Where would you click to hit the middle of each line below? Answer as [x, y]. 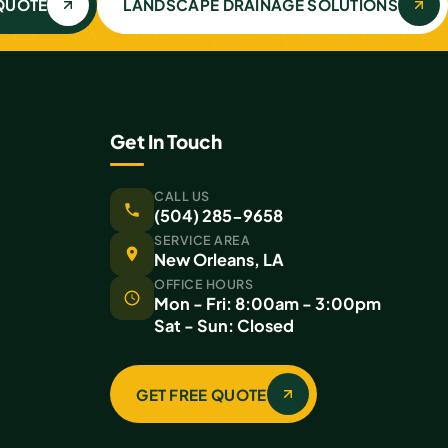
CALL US [182, 196]
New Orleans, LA [219, 260]
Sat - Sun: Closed [224, 326]
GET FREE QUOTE [201, 394]
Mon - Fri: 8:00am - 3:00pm [268, 304]
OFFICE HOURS [204, 284]
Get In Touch [166, 141]
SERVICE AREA [202, 240]
